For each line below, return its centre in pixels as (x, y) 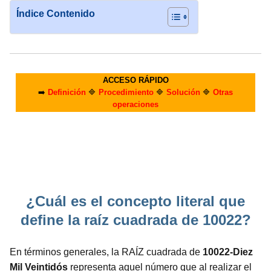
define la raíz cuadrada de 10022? (135, 220)
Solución (183, 92)
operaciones (135, 104)
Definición (67, 92)
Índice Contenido (56, 14)
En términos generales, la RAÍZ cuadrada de (106, 252)
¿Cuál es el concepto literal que (135, 201)
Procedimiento (126, 92)
